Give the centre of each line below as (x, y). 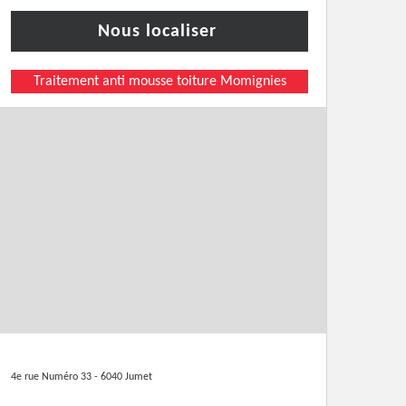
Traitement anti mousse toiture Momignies (159, 82)
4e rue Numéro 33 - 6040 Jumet (82, 377)
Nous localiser (157, 32)
